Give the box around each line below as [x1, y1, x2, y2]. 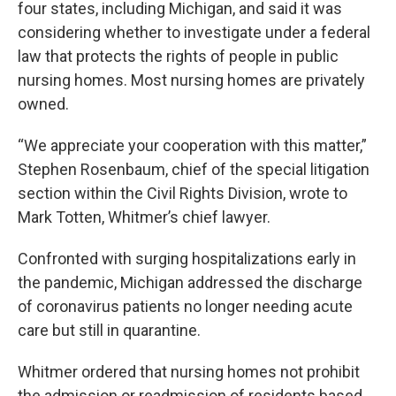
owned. [18, 94, 69, 113]
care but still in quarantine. [18, 320, 201, 339]
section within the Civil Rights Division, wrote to [18, 183, 347, 202]
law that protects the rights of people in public [18, 46, 339, 65]
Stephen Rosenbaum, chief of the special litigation [18, 159, 369, 179]
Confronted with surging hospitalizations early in [18, 248, 356, 268]
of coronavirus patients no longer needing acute [18, 296, 353, 316]
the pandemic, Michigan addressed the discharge [18, 272, 362, 292]
